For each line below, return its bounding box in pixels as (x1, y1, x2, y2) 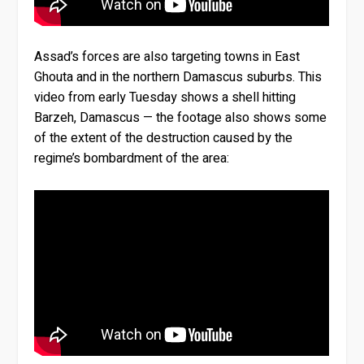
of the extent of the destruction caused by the (34, 128, 293, 148)
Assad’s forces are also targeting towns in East (34, 46, 301, 67)
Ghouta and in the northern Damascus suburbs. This (34, 67, 323, 87)
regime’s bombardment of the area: (34, 148, 230, 168)
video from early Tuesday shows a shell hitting (34, 87, 297, 107)
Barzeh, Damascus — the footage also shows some (34, 107, 327, 128)
